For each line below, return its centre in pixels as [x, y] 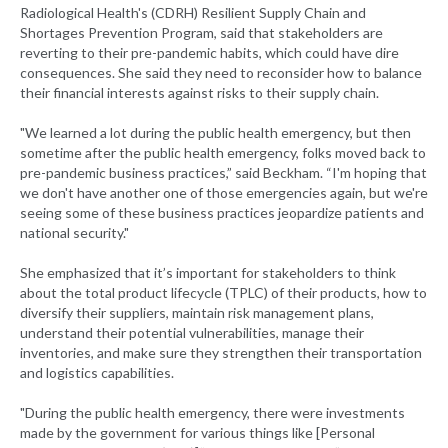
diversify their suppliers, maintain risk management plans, [197, 313]
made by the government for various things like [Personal [197, 433]
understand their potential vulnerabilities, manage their [192, 333]
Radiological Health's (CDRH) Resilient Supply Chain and [193, 13]
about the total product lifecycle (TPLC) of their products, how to [223, 293]
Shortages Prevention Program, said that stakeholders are [201, 33]
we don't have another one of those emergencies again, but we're [224, 193]
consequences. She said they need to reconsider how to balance [221, 73]
